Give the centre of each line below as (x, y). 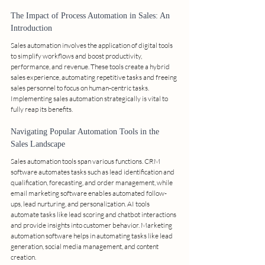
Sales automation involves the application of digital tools (92, 46)
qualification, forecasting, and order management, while (92, 183)
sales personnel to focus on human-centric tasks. (80, 88)
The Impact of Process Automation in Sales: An (91, 16)
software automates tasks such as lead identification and (93, 172)
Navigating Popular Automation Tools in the (86, 132)
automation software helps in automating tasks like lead (92, 236)
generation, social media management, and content (85, 247)
